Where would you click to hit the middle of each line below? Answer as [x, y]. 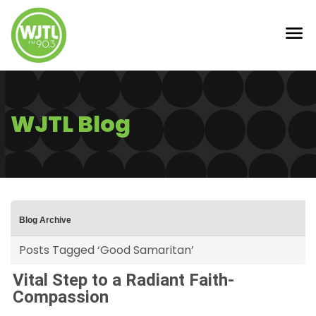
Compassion [61, 297]
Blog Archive [45, 220]
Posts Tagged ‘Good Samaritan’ [107, 250]
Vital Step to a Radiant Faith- [123, 280]
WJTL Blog [71, 124]
